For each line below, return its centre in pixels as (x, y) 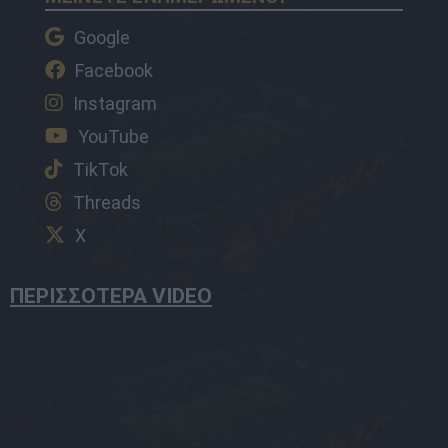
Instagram (114, 103)
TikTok (100, 169)
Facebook (113, 70)
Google (101, 37)
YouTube (113, 136)
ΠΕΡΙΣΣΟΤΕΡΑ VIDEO (111, 295)
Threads (106, 202)
